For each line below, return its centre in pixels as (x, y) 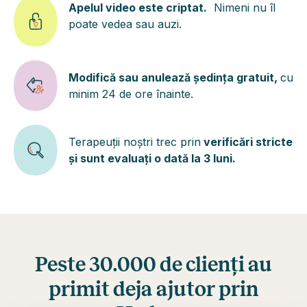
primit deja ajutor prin (153, 289)
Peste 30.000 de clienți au (153, 265)
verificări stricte (247, 142)
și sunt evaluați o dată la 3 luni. (152, 158)
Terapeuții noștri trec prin (135, 142)
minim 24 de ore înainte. (131, 94)
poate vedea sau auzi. (125, 24)
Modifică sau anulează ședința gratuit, (174, 77)
